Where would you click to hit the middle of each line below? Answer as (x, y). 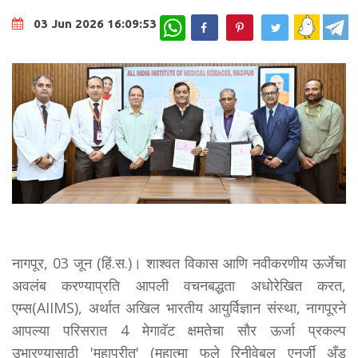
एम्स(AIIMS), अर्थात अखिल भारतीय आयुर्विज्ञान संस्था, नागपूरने (179, 308)
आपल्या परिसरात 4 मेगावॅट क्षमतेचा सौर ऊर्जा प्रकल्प (179, 330)
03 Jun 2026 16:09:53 (95, 24)
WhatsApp (212, 21)
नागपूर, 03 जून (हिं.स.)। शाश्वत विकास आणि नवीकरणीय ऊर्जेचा (179, 263)
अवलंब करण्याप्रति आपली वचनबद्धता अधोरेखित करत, (179, 285)
